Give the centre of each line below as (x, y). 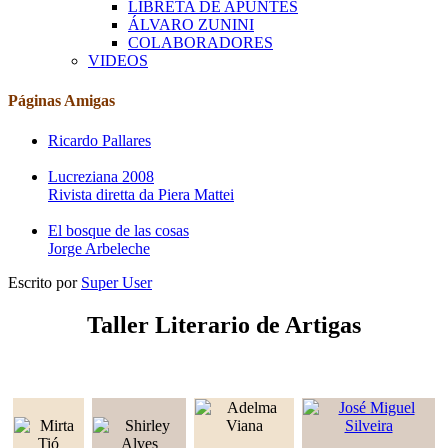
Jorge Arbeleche (99, 249)
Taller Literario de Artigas (224, 325)
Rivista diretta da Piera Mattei (141, 195)
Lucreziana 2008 (101, 177)
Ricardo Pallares (99, 141)
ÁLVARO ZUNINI (191, 24)
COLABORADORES (200, 42)
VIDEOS (118, 60)
